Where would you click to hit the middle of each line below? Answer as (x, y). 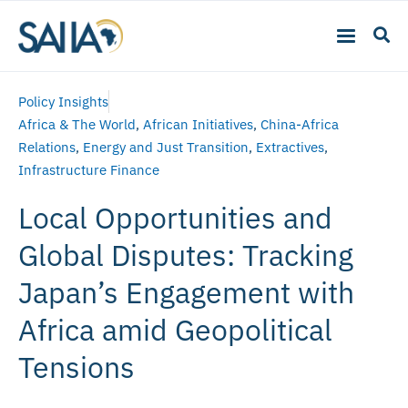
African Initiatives (198, 124)
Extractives (290, 147)
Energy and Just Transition (166, 147)
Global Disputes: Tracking (186, 255)
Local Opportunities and (175, 217)
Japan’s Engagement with (186, 292)
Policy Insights (63, 101)
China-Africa (300, 124)
